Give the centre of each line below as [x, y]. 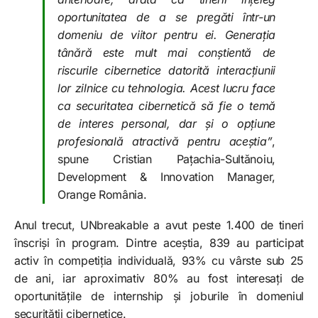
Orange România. [102, 194]
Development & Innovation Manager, [166, 176]
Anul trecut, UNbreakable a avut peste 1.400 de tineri [159, 225]
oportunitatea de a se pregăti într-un [166, 17]
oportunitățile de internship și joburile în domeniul [159, 296]
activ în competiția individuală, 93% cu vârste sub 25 [159, 260]
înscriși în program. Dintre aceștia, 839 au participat [159, 242]
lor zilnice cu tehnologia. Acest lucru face [166, 88]
